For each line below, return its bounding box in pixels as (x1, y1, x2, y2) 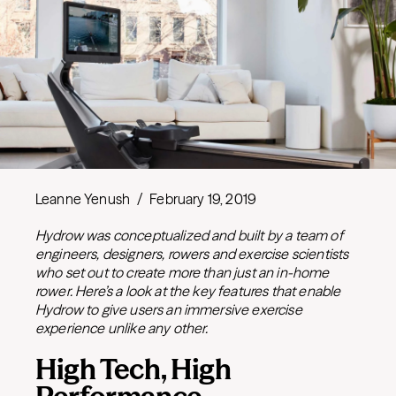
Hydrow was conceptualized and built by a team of (35, 226, 343, 244)
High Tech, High (35, 352, 232, 386)
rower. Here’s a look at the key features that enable (35, 282, 341, 300)
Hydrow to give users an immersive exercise (35, 301, 302, 318)
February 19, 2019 (149, 190, 256, 208)
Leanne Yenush (35, 190, 131, 208)
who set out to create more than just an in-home (35, 263, 330, 281)
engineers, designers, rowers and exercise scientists (35, 245, 349, 263)
